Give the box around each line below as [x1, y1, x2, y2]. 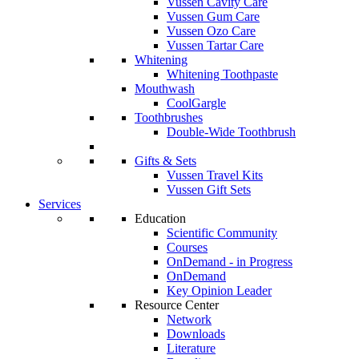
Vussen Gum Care [167, 10, 260, 23]
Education [135, 212, 186, 225]
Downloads [167, 327, 225, 341]
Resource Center [135, 298, 219, 312]
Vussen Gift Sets [167, 183, 251, 196]
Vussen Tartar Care [167, 38, 264, 52]
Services [38, 197, 81, 211]
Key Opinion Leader [167, 284, 272, 297]
